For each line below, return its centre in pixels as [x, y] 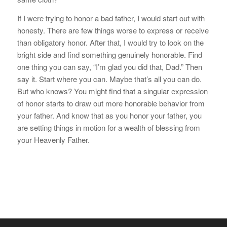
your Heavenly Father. [53, 139]
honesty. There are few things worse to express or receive [113, 30]
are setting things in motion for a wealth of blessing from [108, 127]
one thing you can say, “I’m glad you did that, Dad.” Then [109, 66]
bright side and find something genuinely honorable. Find [109, 54]
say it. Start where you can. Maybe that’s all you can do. [109, 79]
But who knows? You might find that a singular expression [112, 91]
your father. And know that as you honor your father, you [109, 115]
